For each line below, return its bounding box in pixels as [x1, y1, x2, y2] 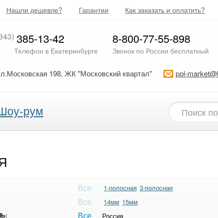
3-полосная [140, 183, 173, 192]
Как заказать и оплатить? [125, 5, 205, 15]
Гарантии [79, 5, 109, 15]
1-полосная [104, 183, 137, 192]
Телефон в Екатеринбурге [14, 46, 98, 55]
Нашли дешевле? [6, 5, 62, 15]
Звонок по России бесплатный [112, 46, 209, 55]
